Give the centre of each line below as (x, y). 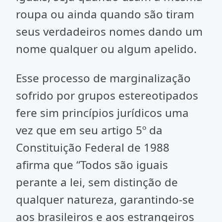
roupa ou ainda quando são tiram (105, 14)
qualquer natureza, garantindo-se (105, 199)
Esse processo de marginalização (103, 78)
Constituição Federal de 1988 (93, 147)
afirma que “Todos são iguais (92, 165)
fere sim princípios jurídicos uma (102, 113)
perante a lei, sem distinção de (97, 182)
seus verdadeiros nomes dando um (109, 31)
